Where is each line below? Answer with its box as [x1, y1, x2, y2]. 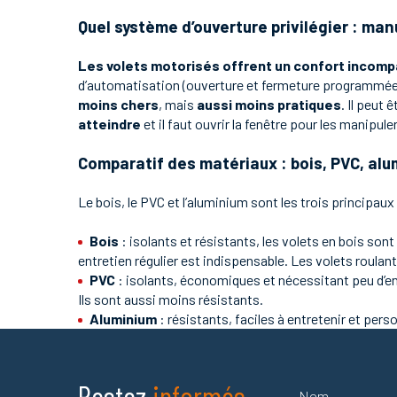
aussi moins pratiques [197, 96, 341, 113]
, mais [159, 96, 197, 113]
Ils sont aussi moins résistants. [78, 291, 263, 307]
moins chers [78, 96, 159, 113]
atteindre [78, 115, 141, 132]
